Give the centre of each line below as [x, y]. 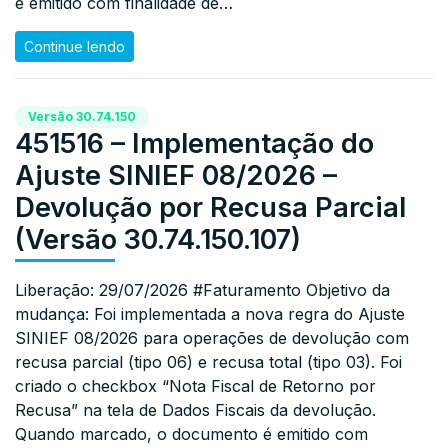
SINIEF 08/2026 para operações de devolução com [212, 337]
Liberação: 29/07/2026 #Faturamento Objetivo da [202, 289]
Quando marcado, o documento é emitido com [191, 433]
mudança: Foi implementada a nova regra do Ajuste [210, 313]
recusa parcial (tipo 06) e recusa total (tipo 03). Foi [208, 361]
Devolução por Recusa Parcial [210, 207]
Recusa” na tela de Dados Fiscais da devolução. [195, 409]
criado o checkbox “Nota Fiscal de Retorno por [195, 385]
